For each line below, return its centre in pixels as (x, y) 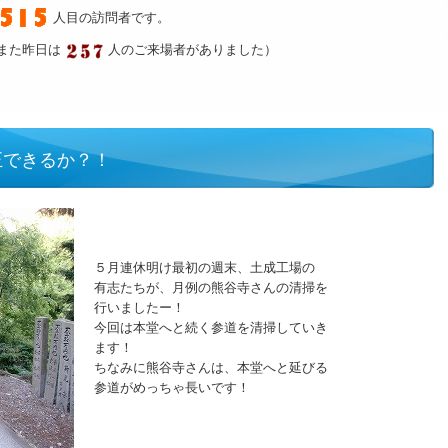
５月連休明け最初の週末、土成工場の (204, 267)
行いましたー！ (139, 307)
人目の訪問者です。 (109, 17)
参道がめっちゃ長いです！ (172, 387)
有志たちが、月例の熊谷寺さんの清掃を (211, 287)
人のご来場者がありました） (190, 49)
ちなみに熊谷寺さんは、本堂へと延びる (211, 367)
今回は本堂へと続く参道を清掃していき (211, 327)
